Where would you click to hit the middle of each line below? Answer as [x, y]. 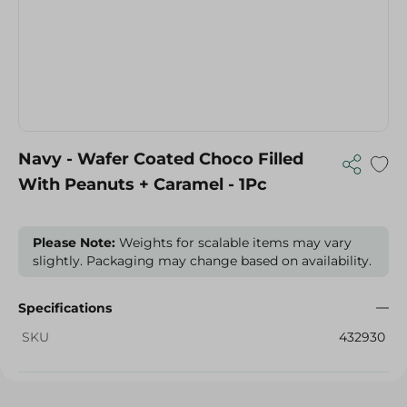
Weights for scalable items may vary [233, 243]
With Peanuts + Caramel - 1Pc [143, 184]
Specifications [65, 308]
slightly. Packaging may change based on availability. [202, 261]
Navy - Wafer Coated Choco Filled [161, 159]
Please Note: [74, 243]
